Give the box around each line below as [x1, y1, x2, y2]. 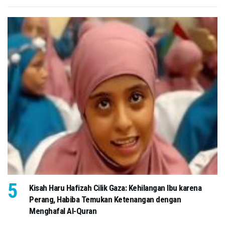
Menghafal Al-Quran [29, 205, 96, 216]
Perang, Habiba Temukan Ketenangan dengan [29, 194, 181, 204]
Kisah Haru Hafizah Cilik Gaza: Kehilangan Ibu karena [29, 182, 201, 193]
